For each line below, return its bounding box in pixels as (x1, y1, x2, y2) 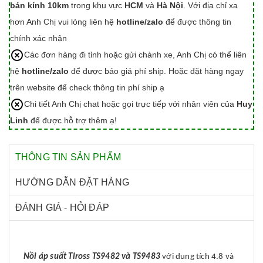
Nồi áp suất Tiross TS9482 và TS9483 (23, 252, 160, 262)
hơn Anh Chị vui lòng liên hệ (10, 17, 116, 27)
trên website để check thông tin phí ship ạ (10, 83, 164, 93)
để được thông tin (163, 17, 231, 27)
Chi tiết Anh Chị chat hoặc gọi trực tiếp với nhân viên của (24, 99, 237, 109)
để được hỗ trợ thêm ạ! (28, 116, 117, 126)
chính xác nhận (10, 33, 67, 43)
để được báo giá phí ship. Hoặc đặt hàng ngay (69, 66, 244, 76)
